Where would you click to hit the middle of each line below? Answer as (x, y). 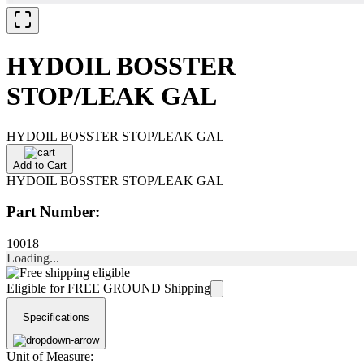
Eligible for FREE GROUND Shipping (108, 288)
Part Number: (53, 212)
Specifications (56, 317)
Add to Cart (40, 165)
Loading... (33, 258)
